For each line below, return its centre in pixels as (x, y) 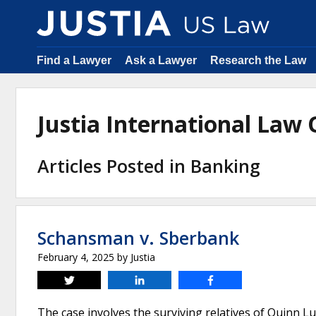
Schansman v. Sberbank (138, 238)
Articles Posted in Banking (149, 166)
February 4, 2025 (76, 257)
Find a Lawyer (74, 60)
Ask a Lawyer (161, 60)
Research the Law (258, 60)
